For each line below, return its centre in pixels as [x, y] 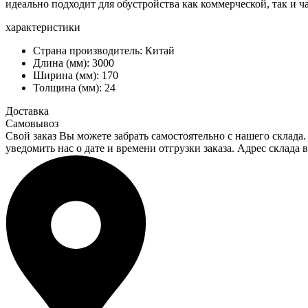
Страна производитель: [89, 50]
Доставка [27, 111]
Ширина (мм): [67, 75]
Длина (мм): [63, 63]
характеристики [43, 27]
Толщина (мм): [69, 87]
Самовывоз [32, 123]
